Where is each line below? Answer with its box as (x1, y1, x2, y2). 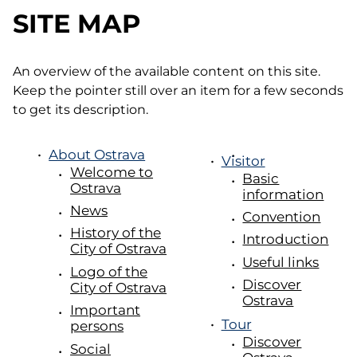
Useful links (242, 253, 320, 270)
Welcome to (70, 163, 154, 180)
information (242, 186, 324, 202)
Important (70, 302, 141, 319)
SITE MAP (13, 5, 140, 40)
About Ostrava (49, 146, 146, 163)
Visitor (221, 152, 265, 169)
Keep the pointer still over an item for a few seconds (13, 82, 343, 98)
